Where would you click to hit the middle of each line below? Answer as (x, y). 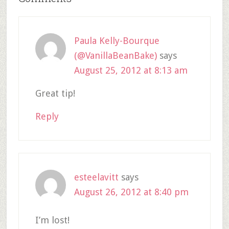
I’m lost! (52, 220)
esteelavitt (96, 177)
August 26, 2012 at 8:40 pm (131, 192)
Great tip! (55, 93)
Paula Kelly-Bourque (117, 41)
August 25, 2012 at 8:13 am (131, 70)
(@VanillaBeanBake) (115, 55)
